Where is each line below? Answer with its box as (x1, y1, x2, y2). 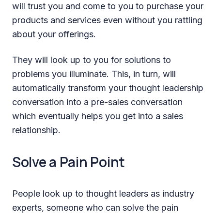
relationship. (12, 124, 61, 135)
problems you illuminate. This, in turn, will (12, 68, 176, 79)
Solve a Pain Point (12, 152, 125, 171)
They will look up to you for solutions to (12, 54, 171, 65)
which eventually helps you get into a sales (12, 110, 183, 121)
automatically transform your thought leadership (12, 82, 203, 93)
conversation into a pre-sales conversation (12, 96, 183, 107)
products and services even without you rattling (12, 15, 202, 25)
